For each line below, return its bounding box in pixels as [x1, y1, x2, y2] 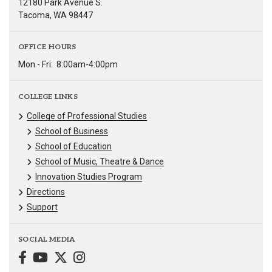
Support [27, 202, 58, 212]
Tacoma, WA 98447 [18, 10, 93, 21]
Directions [27, 186, 65, 197]
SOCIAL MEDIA [18, 234, 75, 244]
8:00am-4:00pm [56, 59, 118, 70]
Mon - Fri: [18, 59, 53, 70]
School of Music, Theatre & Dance [35, 156, 164, 166]
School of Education [35, 141, 112, 151]
